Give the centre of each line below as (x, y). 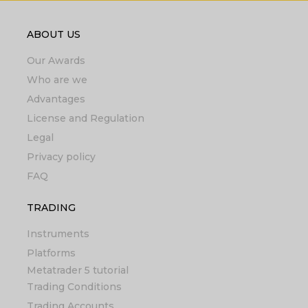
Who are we (57, 80)
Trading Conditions (74, 287)
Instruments (58, 234)
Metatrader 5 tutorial (77, 270)
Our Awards (56, 61)
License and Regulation (85, 119)
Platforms (51, 253)
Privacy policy (61, 157)
